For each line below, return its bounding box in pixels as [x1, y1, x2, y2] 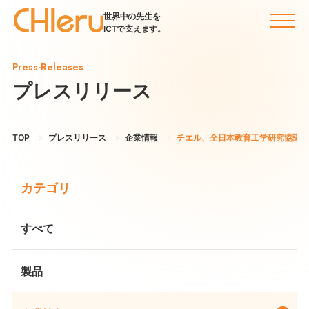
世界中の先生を [103, 11, 161, 21]
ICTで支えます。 [103, 23, 166, 34]
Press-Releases [12, 60, 83, 74]
